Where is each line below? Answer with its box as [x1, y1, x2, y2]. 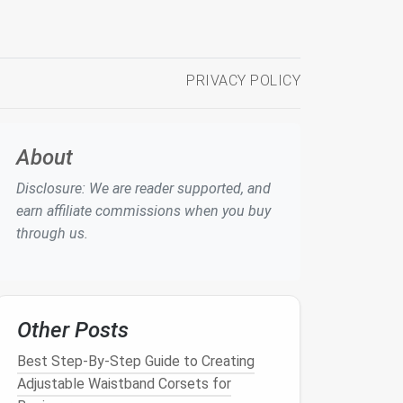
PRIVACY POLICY [186, 72, 300, 89]
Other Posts [17, 318, 129, 343]
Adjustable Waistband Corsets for [17, 375, 231, 392]
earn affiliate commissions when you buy [16, 202, 271, 219]
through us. [16, 225, 88, 242]
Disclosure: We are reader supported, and [16, 180, 271, 197]
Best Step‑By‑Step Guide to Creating [17, 353, 255, 370]
